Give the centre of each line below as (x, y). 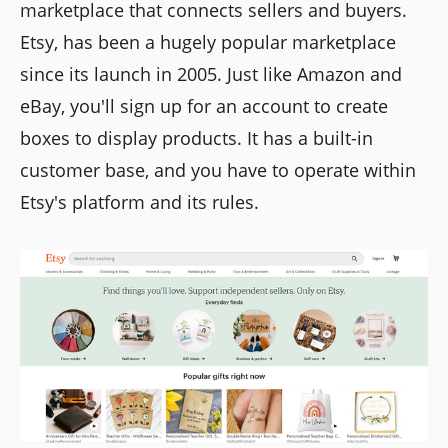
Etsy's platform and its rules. (139, 202)
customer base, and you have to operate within (218, 170)
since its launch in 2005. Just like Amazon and (211, 74)
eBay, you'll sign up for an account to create (204, 106)
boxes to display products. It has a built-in (196, 138)
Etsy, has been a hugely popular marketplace (208, 42)
